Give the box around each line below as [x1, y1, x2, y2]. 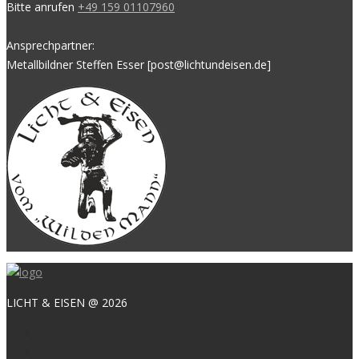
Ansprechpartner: [6, 38, 95, 54]
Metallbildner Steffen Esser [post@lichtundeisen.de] [6, 57, 271, 73]
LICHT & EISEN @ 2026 [6, 295, 127, 311]
